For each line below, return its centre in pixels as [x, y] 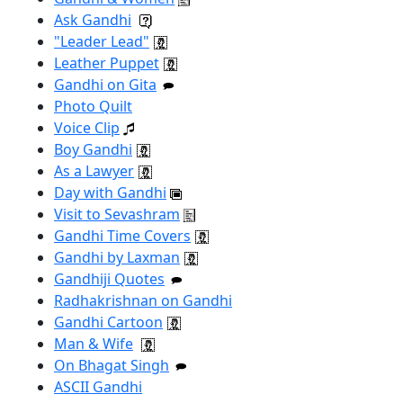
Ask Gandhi [93, 19]
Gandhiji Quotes [109, 278]
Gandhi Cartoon [108, 322]
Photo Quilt [93, 106]
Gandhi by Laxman [117, 257]
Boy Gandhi [93, 149]
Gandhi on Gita [105, 84]
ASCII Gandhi [98, 386]
